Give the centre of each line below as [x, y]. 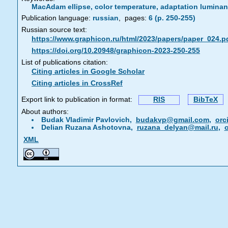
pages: [135, 18]
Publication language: [56, 18]
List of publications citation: [65, 62]
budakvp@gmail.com [172, 120]
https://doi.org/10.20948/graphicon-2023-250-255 [116, 51]
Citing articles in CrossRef [77, 83]
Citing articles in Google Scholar [88, 72]
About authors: [45, 112]
